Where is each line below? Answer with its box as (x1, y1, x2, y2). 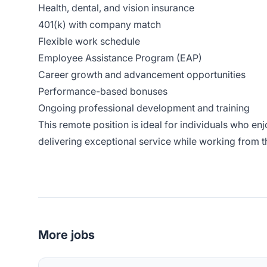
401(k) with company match (38, 18, 161, 30)
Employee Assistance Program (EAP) (38, 52, 202, 64)
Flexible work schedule (38, 35, 140, 47)
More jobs (38, 228, 95, 242)
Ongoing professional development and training (38, 102, 250, 114)
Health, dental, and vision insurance (38, 2, 194, 14)
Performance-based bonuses (38, 85, 167, 97)
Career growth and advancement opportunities (38, 69, 246, 80)
